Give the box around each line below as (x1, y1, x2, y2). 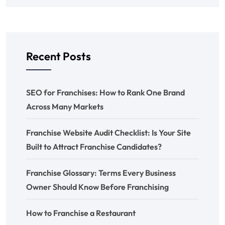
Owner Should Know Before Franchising (26, 181, 169, 192)
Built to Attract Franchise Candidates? (26, 141, 162, 152)
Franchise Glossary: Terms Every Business (26, 167, 176, 178)
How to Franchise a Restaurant (26, 207, 136, 218)
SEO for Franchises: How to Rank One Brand (26, 87, 185, 97)
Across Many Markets (26, 101, 103, 111)
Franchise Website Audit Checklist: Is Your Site (26, 127, 191, 138)
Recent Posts (26, 49, 91, 63)
